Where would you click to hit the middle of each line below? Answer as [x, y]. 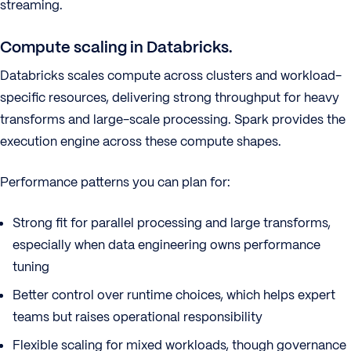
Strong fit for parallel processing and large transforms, [172, 223]
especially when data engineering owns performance [166, 245]
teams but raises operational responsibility [138, 317]
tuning [31, 267]
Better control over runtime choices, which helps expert [174, 295]
